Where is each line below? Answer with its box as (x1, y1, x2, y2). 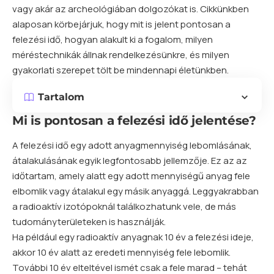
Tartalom (38, 91, 84, 103)
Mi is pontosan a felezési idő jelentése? (12, 113, 256, 128)
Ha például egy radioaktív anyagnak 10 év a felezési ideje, (12, 231, 254, 244)
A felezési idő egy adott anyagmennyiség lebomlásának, (12, 139, 252, 152)
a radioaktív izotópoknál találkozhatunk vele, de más (12, 200, 236, 213)
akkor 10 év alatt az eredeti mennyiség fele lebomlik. (12, 246, 231, 259)
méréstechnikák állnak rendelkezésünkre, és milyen (12, 48, 229, 61)
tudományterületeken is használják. (12, 215, 166, 229)
